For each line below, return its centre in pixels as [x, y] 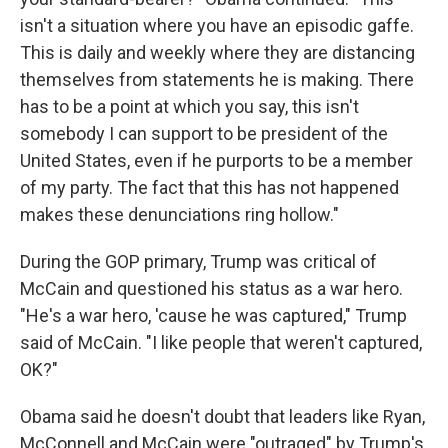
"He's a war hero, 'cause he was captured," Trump [213, 315]
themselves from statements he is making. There [217, 79]
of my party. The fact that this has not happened [209, 187]
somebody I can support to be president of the [204, 133]
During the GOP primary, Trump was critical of [198, 261]
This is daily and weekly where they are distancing [217, 52]
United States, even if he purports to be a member [216, 160]
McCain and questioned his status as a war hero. [211, 288]
